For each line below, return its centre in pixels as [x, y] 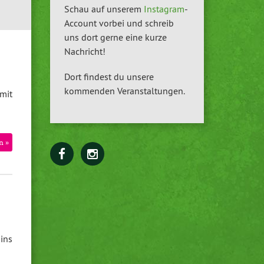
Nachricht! [85, 52]
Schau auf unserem [104, 9]
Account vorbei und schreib [119, 23]
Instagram [164, 9]
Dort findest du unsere [109, 77]
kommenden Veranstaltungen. [124, 91]
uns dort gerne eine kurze [115, 37]
